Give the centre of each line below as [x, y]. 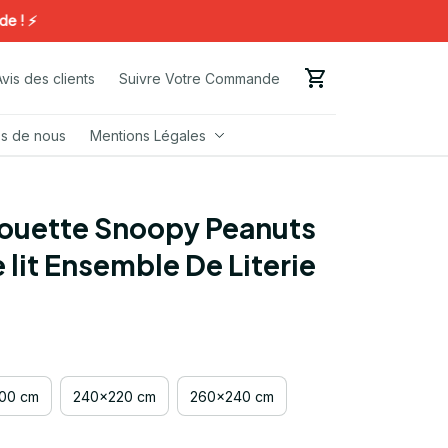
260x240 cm [232, 396]
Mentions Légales [147, 135]
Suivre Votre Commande [199, 78]
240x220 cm [114, 396]
